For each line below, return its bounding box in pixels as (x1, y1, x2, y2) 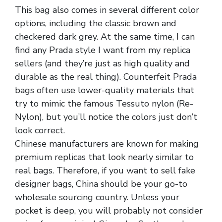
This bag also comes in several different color (15, 3, 199, 16)
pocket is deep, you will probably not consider (15, 204, 203, 217)
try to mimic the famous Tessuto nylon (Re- (15, 97, 193, 110)
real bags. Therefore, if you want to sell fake (15, 164, 195, 176)
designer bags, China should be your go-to (15, 177, 187, 190)
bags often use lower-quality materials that (15, 84, 194, 96)
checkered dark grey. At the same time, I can (15, 30, 195, 43)
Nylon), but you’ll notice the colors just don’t (15, 111, 197, 123)
